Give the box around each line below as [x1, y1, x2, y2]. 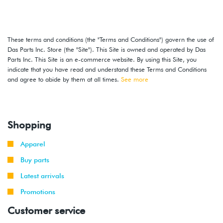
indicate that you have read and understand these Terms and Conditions [7, 65, 207, 73]
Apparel [20, 139, 45, 148]
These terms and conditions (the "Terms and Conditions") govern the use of [7, 35, 214, 43]
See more [121, 75, 148, 83]
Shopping [7, 118, 51, 131]
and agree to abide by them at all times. [7, 75, 121, 83]
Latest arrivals [20, 171, 64, 180]
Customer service [7, 204, 85, 217]
